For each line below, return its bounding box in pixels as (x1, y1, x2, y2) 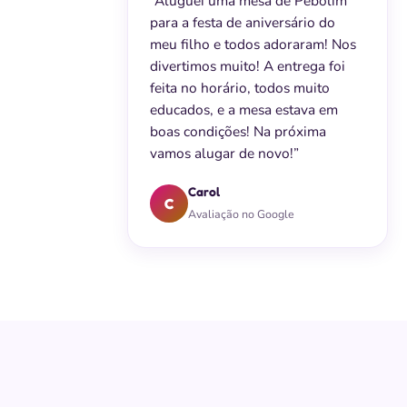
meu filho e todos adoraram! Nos (150, 35, 356, 54)
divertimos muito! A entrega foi (150, 56, 345, 75)
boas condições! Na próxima (150, 122, 326, 141)
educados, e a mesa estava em (150, 100, 338, 119)
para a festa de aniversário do (150, 13, 335, 32)
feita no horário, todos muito (150, 78, 330, 97)
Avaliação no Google (188, 206, 294, 222)
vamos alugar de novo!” (150, 144, 299, 163)
